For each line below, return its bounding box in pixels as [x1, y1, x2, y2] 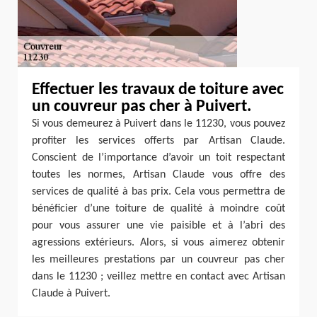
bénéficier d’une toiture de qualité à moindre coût [32, 203, 285, 214]
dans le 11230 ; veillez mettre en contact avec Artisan [32, 271, 285, 282]
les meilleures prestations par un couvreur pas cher [32, 254, 285, 265]
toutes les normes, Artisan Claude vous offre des [32, 169, 285, 180]
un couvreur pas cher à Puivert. [32, 98, 251, 115]
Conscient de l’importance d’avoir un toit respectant [32, 152, 285, 163]
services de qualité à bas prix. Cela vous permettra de [32, 186, 285, 197]
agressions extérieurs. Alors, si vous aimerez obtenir [32, 237, 285, 248]
